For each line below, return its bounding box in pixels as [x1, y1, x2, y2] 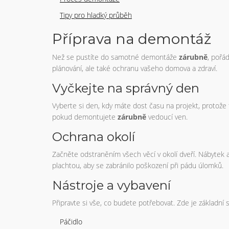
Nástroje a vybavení [52, 177, 171, 193]
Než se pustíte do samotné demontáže [52, 52, 179, 62]
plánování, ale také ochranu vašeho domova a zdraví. [52, 63, 217, 73]
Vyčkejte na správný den [52, 80, 199, 96]
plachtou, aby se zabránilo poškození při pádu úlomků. [52, 160, 223, 170]
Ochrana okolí [52, 129, 135, 144]
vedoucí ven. [146, 111, 188, 122]
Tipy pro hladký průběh [60, 10, 132, 20]
